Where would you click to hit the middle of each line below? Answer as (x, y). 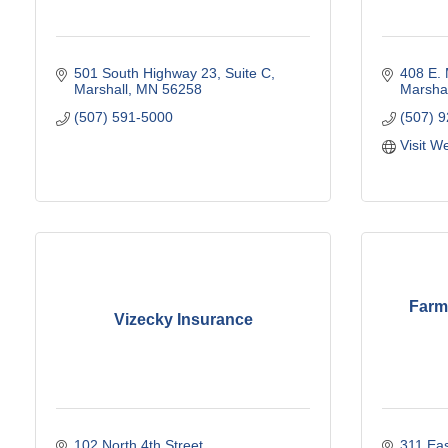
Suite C (247, 72)
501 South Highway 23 (145, 72)
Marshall (100, 88)
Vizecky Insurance (183, 320)
